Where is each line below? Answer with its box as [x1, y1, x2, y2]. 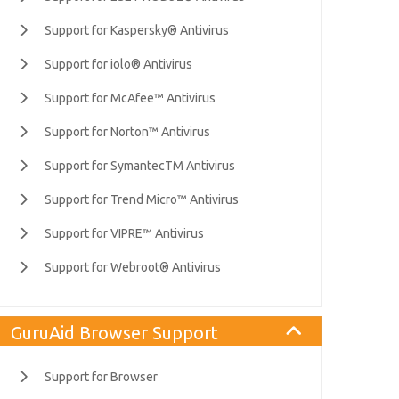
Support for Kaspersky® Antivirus [45, 23, 229, 37]
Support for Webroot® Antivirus [45, 260, 221, 274]
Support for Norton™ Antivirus [45, 125, 210, 139]
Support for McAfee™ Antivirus [45, 91, 216, 105]
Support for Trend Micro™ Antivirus [45, 192, 239, 207]
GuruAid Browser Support [11, 322, 218, 343]
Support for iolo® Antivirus [45, 57, 192, 71]
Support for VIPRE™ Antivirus [45, 226, 204, 240]
